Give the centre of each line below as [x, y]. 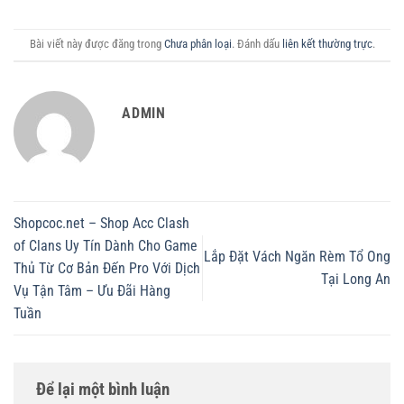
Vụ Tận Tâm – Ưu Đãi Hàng [92, 290]
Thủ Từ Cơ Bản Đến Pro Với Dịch [107, 268]
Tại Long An [356, 280]
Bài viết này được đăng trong [96, 44]
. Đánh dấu [257, 44]
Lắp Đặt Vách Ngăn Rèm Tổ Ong [297, 257]
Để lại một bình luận [105, 390]
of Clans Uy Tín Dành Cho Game [106, 245]
